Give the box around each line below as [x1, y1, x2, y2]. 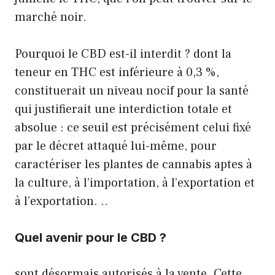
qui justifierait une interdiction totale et [15, 101, 232, 117]
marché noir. [15, 9, 87, 25]
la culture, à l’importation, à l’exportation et [15, 174, 255, 191]
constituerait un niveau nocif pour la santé [15, 82, 249, 99]
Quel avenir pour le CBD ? [15, 230, 166, 245]
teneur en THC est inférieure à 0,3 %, [15, 64, 219, 80]
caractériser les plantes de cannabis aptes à [15, 156, 252, 172]
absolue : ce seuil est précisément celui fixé [15, 119, 251, 136]
